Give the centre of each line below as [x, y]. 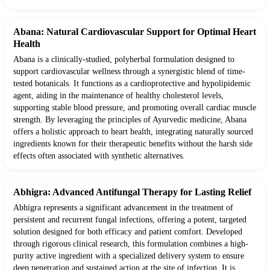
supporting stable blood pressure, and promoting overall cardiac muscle [135, 108]
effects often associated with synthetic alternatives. [99, 156]
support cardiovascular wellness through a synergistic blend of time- [129, 72]
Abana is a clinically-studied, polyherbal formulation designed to [124, 60]
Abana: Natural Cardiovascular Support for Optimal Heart [135, 32]
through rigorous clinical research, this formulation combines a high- [131, 244]
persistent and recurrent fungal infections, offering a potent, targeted [130, 220]
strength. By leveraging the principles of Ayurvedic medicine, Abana [130, 120]
